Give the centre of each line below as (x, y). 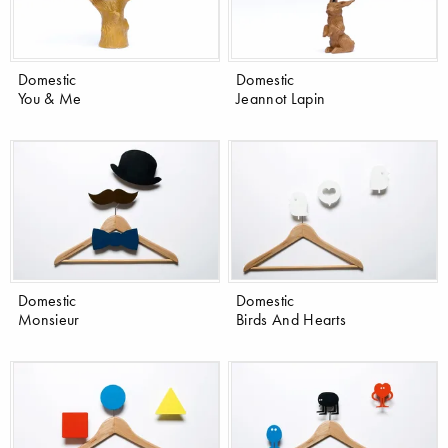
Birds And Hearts (291, 318)
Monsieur (49, 318)
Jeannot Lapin (281, 98)
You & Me (50, 98)
